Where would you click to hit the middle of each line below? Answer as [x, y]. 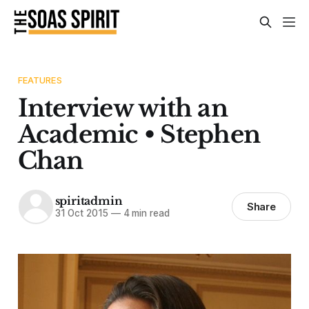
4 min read [145, 213]
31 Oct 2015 [81, 213]
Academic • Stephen [139, 134]
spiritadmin [89, 201]
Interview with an [122, 108]
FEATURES [40, 80]
